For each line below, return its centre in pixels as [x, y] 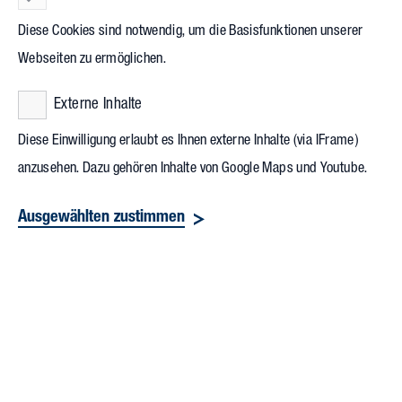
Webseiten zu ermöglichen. [92, 60]
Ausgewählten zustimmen [101, 219]
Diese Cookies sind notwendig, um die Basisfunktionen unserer [191, 32]
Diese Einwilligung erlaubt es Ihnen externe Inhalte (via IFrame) [188, 142]
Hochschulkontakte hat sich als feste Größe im [155, 19]
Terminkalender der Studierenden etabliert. [145, 49]
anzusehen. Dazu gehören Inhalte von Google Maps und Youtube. [193, 170]
